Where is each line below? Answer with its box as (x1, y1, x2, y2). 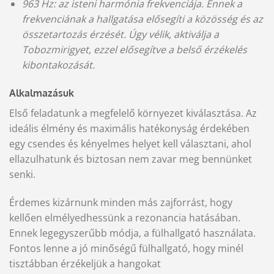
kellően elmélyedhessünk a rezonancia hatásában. (9, 210, 240, 224)
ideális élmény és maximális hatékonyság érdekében (9, 122, 250, 136)
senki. (9, 168, 35, 182)
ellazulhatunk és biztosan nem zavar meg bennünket (9, 152, 252, 166)
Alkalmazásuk (9, 87, 74, 100)
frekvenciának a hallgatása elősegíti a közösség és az (21, 12, 263, 26)
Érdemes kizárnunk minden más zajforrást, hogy (9, 195, 232, 209)
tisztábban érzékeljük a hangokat (9, 256, 161, 270)
